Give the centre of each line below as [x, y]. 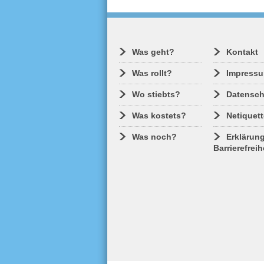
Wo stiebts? [156, 94]
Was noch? [154, 137]
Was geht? [153, 52]
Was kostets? [159, 115]
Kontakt [242, 52]
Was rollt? [152, 73]
